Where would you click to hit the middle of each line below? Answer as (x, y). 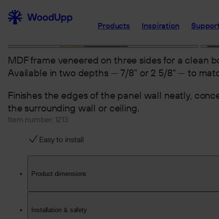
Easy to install (62, 140)
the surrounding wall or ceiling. (74, 109)
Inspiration (161, 26)
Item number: (32, 120)
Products (114, 26)
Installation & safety (59, 210)
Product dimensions (59, 174)
